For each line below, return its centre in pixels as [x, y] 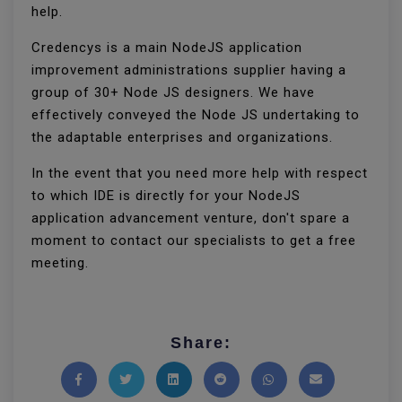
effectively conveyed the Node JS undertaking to [196, 115]
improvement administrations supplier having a [189, 70]
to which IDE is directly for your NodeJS [166, 196]
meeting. [60, 263]
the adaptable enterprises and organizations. [184, 138]
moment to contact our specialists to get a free [194, 241]
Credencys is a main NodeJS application [167, 48]
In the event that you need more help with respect [200, 174]
